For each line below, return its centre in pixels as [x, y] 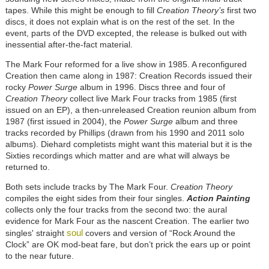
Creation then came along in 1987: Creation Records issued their [128, 76]
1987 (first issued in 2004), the [64, 122]
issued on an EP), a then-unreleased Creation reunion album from [131, 110]
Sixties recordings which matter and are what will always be [117, 156]
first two [240, 11]
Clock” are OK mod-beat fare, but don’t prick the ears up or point [128, 245]
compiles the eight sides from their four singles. [96, 198]
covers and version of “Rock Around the [159, 233]
